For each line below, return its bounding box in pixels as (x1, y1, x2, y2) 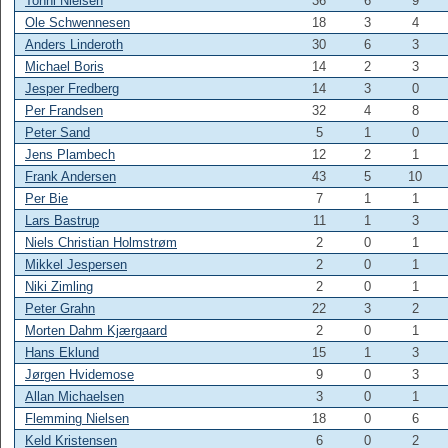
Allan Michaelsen (25, 389, 124, 404)
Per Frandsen (25, 103, 103, 118)
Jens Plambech (25, 147, 115, 162)
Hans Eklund (25, 345, 99, 360)
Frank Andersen (25, 169, 116, 184)
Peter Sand (25, 125, 90, 140)
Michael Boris (25, 59, 104, 74)
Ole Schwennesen (25, 15, 130, 30)
